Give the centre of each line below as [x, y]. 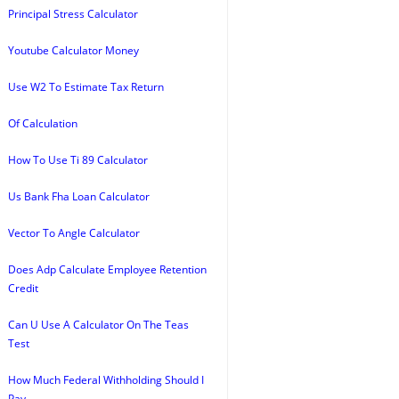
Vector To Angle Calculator [74, 233]
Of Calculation [43, 123]
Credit [23, 288]
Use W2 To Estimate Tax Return [86, 87]
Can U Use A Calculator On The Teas [98, 325]
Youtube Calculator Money [73, 50]
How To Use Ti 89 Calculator [78, 160]
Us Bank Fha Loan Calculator [79, 196]
